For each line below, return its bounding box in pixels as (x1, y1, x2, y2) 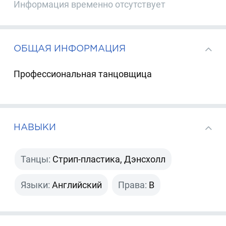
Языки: (21, 179, 50, 190)
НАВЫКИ (14, 122, 56, 132)
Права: (118, 179, 147, 190)
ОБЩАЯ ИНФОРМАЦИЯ (14, 43, 126, 53)
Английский (52, 179, 102, 190)
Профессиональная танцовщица (14, 69, 152, 80)
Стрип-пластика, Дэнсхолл (52, 153, 166, 164)
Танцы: (21, 153, 51, 164)
